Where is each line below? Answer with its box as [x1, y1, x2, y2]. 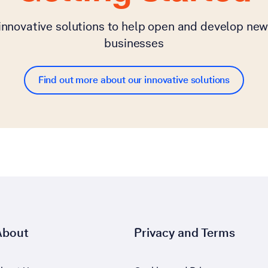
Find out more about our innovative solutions [38, 74, 230, 87]
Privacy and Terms [134, 225, 235, 241]
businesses [104, 35, 164, 51]
